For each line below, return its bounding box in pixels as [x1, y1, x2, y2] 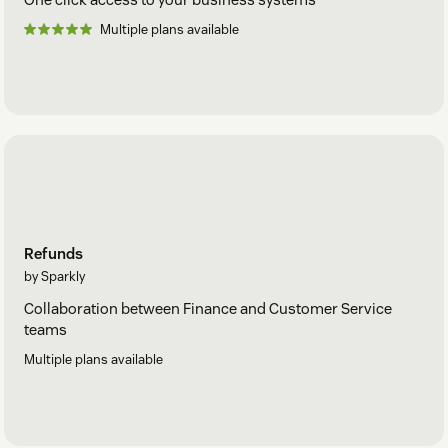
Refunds [24, 244, 83, 264]
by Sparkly [24, 268, 85, 286]
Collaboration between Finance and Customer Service [24, 299, 392, 319]
